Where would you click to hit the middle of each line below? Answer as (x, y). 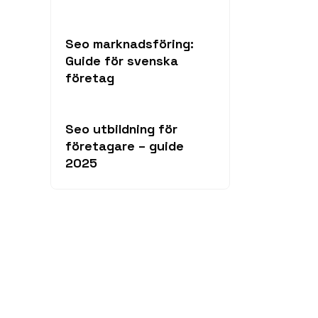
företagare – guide (125, 146)
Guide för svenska (122, 61)
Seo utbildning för (121, 129)
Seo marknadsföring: (130, 44)
